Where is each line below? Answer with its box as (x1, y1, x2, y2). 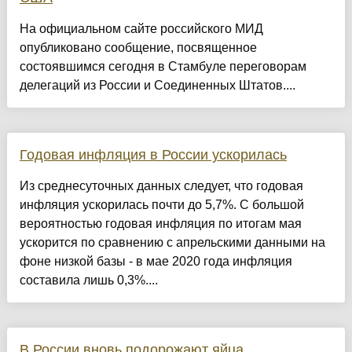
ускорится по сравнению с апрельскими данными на (19, 235, 325, 249)
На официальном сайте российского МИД (19, 21, 263, 35)
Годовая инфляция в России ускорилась (19, 146, 287, 163)
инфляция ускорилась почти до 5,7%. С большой (19, 197, 304, 211)
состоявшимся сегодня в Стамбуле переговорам (19, 59, 306, 73)
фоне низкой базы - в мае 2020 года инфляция (19, 254, 292, 268)
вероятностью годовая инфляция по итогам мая (19, 216, 302, 230)
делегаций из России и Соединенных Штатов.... (19, 78, 295, 92)
